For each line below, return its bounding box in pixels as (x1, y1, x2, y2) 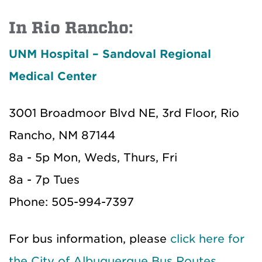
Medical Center (9, 70, 96, 84)
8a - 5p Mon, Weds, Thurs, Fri (9, 151, 181, 165)
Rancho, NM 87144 (9, 129, 115, 143)
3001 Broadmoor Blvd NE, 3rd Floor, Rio (9, 106, 239, 120)
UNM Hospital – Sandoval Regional (9, 47, 211, 61)
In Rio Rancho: (9, 18, 133, 38)
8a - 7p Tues (9, 173, 80, 187)
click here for (170, 232, 244, 246)
